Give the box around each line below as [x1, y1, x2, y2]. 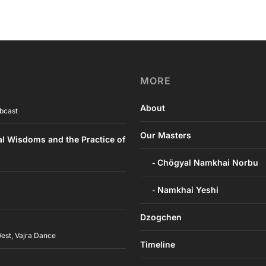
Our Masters [140, 130, 191, 141]
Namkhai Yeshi [157, 185, 218, 195]
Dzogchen [140, 212, 182, 223]
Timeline [140, 239, 175, 250]
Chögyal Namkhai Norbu [157, 157, 258, 168]
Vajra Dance [15, 231, 56, 240]
